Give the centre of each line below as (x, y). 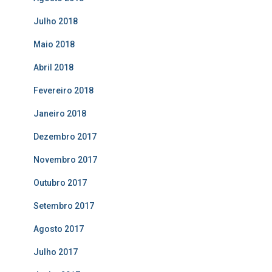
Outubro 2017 (60, 182)
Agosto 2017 (59, 229)
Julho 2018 (56, 21)
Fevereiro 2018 (63, 90)
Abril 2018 (53, 67)
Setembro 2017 (64, 206)
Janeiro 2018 (60, 113)
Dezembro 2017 (65, 136)
